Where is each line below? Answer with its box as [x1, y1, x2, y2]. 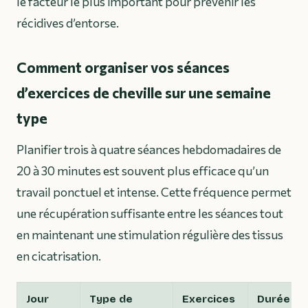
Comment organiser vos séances [16, 58, 230, 76]
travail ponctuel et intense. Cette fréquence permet [16, 184, 291, 200]
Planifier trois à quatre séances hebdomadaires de [16, 142, 281, 157]
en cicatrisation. [16, 248, 101, 264]
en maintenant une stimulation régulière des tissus [16, 227, 283, 243]
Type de [89, 293, 133, 306]
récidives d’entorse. [16, 15, 119, 31]
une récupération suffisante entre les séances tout [16, 206, 283, 221]
